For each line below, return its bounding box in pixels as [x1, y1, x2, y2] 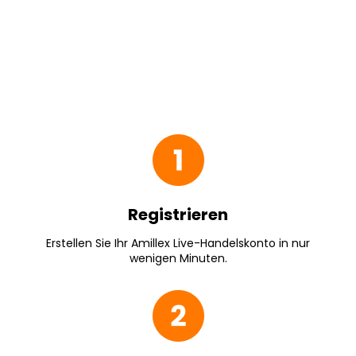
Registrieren [128, 203, 228, 226]
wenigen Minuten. [129, 250, 227, 266]
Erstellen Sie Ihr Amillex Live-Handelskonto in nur [46, 235, 310, 251]
